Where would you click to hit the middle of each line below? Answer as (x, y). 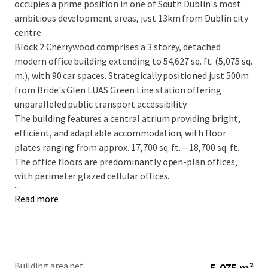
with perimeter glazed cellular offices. (92, 176)
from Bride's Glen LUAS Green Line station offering (118, 90)
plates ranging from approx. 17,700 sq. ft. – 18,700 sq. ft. (127, 147)
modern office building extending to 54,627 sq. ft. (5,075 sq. (133, 61)
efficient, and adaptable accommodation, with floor (120, 133)
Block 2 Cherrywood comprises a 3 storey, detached (118, 47)
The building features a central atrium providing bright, (127, 118)
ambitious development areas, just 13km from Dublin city (131, 18)
